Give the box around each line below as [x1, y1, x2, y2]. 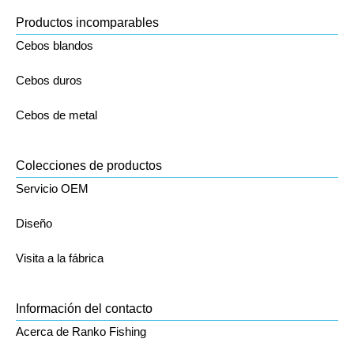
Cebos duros [16, 73, 82, 87]
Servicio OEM [16, 181, 88, 195]
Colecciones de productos [16, 158, 162, 172]
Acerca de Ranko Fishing [16, 324, 146, 338]
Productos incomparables [16, 15, 159, 29]
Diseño [16, 216, 52, 230]
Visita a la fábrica [16, 250, 104, 265]
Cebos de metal [16, 107, 97, 122]
